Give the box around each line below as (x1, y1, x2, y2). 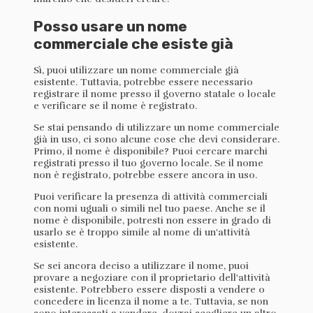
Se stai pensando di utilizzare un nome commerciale (34, 121, 279, 133)
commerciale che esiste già (34, 34, 236, 52)
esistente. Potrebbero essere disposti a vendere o (34, 283, 265, 296)
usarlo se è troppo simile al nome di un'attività (34, 226, 250, 238)
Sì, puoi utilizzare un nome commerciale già (34, 64, 239, 76)
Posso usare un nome (34, 17, 187, 35)
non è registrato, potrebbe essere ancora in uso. (34, 168, 257, 181)
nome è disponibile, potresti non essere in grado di (34, 214, 271, 226)
